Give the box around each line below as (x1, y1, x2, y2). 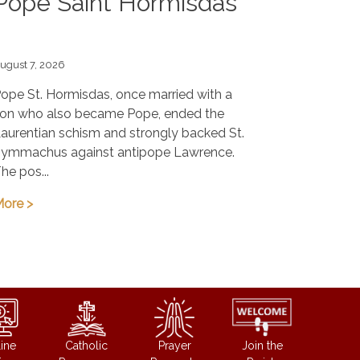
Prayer (157, 338, 191, 352)
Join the (241, 338, 283, 352)
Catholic (65, 338, 108, 352)
